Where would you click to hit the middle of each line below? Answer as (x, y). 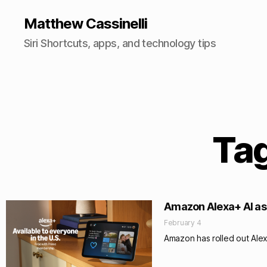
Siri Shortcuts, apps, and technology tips (120, 43)
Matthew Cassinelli (86, 24)
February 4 (183, 223)
